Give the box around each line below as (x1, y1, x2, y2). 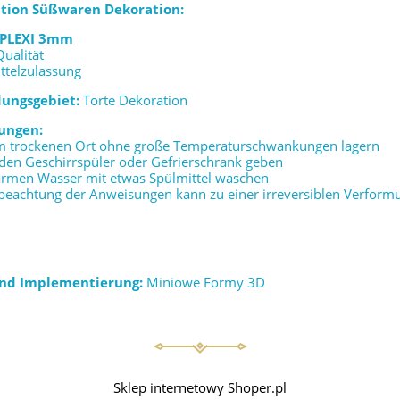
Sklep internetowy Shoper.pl (113, 379, 287, 397)
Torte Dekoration (83, 91, 187, 110)
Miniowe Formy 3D (143, 273, 265, 292)
